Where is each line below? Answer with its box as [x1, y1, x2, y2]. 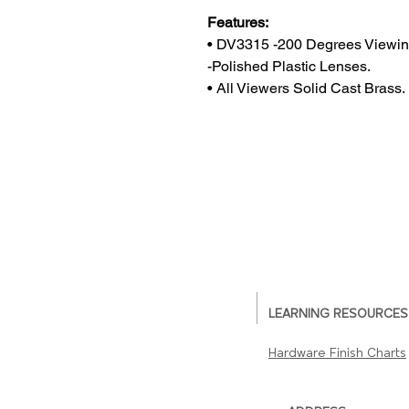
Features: [207, 14, 268, 31]
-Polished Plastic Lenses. [207, 58, 371, 75]
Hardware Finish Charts [268, 347, 406, 362]
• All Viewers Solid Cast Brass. [207, 79, 405, 97]
